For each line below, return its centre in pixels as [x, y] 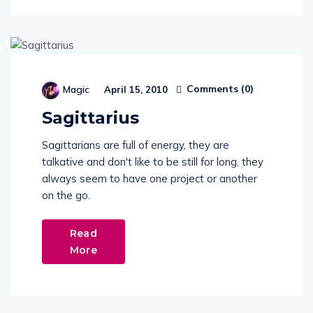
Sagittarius [90, 117]
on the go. [66, 195]
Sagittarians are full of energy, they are [136, 145]
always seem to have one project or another [150, 178]
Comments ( [214, 89]
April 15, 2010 [134, 89]
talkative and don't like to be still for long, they [153, 161]
